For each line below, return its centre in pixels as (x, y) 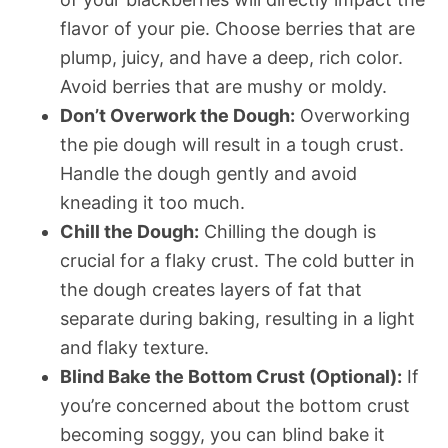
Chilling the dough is (287, 231)
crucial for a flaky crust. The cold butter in (237, 260)
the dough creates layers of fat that (211, 289)
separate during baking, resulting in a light (237, 318)
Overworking (352, 115)
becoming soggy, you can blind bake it (222, 434)
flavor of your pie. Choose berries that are (237, 28)
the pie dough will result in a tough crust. (232, 144)
